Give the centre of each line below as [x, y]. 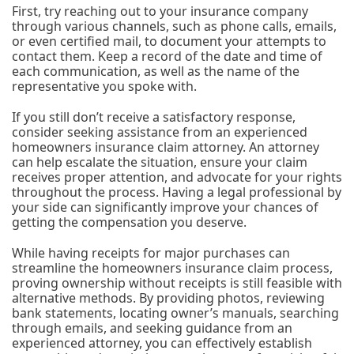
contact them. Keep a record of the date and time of [167, 56]
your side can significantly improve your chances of [165, 207]
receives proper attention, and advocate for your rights [177, 177]
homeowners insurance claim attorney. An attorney [166, 147]
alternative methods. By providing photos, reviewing [168, 298]
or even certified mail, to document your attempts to [169, 41]
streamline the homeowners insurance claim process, [172, 268]
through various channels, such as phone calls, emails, [174, 26]
